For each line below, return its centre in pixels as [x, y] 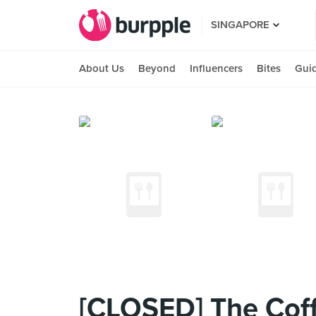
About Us [102, 68]
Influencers [216, 68]
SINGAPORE [240, 25]
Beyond [157, 68]
